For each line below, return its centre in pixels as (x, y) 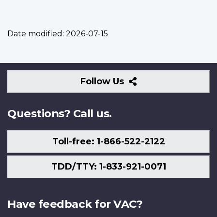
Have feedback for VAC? (75, 204)
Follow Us (104, 82)
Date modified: (36, 34)
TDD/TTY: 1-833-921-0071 (108, 166)
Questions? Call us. (60, 114)
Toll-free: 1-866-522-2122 (108, 141)
